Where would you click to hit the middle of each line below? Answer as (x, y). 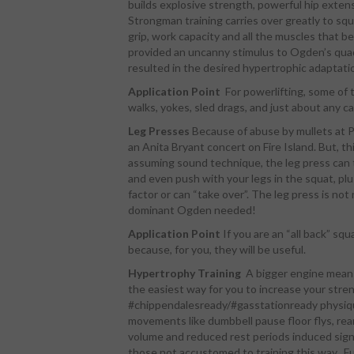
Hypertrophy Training (186, 273)
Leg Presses (159, 131)
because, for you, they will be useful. (217, 250)
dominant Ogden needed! (192, 210)
